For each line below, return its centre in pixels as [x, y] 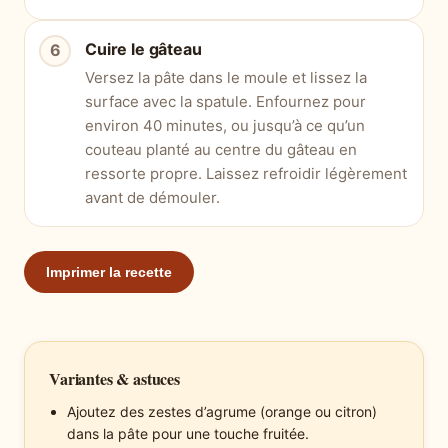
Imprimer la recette [109, 271]
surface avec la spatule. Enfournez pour [225, 101]
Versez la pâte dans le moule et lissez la [226, 77]
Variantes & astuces [114, 378]
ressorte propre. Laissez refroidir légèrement [246, 173]
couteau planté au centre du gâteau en [221, 149]
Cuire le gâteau [143, 48]
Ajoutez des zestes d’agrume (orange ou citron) [222, 411]
